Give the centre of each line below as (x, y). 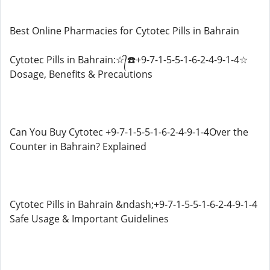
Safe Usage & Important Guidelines (89, 219)
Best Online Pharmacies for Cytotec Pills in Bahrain (124, 31)
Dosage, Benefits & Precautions (81, 74)
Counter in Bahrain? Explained (78, 146)
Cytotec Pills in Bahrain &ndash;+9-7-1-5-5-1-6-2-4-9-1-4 (133, 204)
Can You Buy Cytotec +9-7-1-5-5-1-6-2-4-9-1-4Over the (129, 132)
